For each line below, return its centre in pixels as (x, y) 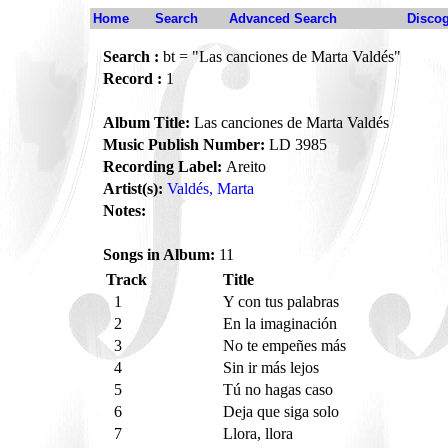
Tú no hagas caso (280, 389)
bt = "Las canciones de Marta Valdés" (280, 56)
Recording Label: (162, 166)
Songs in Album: (159, 254)
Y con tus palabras (283, 301)
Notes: (124, 210)
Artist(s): (133, 188)
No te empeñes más (286, 345)
